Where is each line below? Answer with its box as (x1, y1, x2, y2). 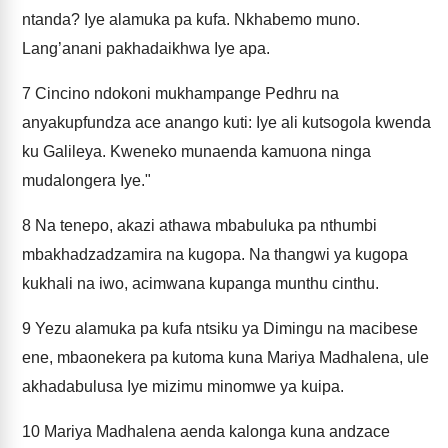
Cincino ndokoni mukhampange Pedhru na (31, 85, 339, 102)
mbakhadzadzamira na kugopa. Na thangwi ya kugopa (22, 246, 408, 263)
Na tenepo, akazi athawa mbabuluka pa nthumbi (31, 217, 377, 234)
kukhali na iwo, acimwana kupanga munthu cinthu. (22, 275, 379, 292)
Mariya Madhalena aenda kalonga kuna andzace (40, 423, 390, 440)
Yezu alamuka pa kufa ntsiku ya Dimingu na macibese (31, 320, 418, 337)
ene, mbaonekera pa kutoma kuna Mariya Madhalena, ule (22, 349, 429, 366)
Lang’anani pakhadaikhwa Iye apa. (22, 40, 270, 57)
